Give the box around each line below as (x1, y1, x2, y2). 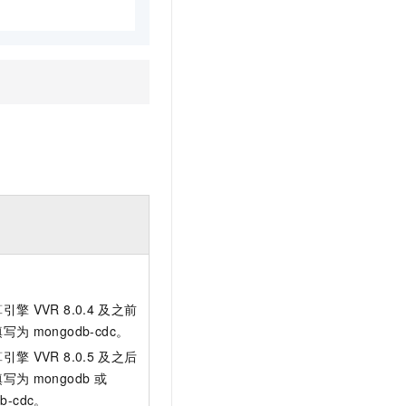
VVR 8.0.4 (33, 299, 95, 318)
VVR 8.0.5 (33, 346, 95, 365)
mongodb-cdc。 (33, 321, 130, 340)
